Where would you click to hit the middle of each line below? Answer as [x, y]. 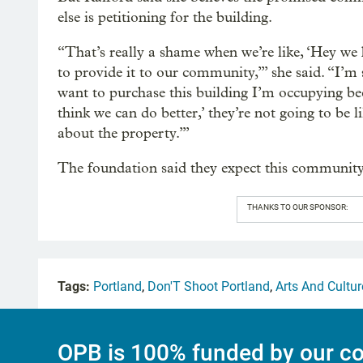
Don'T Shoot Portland [209, 286]
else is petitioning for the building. [165, 17]
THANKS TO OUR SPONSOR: [297, 207]
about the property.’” [124, 133]
